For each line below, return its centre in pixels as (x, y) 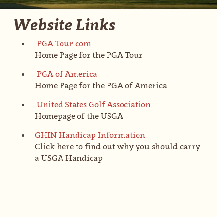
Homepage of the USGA (79, 116)
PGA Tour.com (64, 43)
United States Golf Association (93, 104)
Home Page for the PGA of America (101, 85)
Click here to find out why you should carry (117, 146)
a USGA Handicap (69, 158)
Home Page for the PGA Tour (89, 54)
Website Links (64, 24)
